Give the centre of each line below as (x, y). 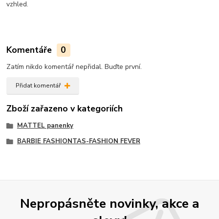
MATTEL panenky (45, 126)
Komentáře (31, 50)
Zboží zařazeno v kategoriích (65, 109)
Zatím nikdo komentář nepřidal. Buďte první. (74, 67)
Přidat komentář (38, 85)
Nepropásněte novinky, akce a (109, 204)
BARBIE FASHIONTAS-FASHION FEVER (78, 141)
